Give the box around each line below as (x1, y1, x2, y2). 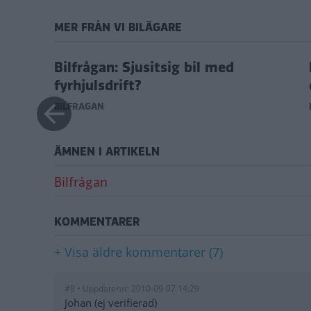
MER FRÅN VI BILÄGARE (54, 19, 182, 36)
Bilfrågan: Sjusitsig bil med (54, 58, 234, 78)
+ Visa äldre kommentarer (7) (54, 244, 223, 261)
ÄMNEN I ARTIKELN (54, 144, 160, 160)
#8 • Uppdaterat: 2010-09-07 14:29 (65, 283, 199, 295)
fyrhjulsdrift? (54, 76, 142, 96)
